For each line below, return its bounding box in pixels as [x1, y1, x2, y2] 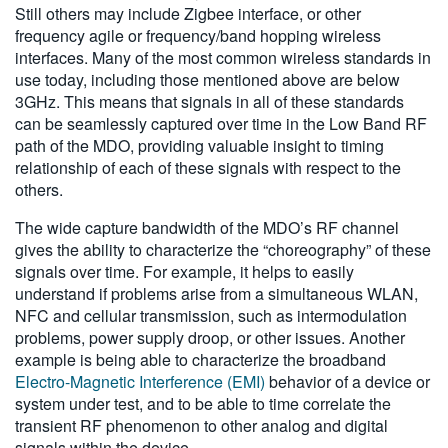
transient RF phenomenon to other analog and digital [15, 414, 388, 438]
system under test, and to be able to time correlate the [15, 392, 391, 416]
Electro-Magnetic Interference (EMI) [15, 370, 265, 394]
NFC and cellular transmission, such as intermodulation [15, 304, 407, 328]
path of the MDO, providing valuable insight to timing [15, 134, 384, 158]
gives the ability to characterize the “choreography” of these [15, 238, 431, 262]
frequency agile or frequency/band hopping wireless [15, 24, 381, 48]
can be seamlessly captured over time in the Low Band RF [15, 112, 427, 136]
